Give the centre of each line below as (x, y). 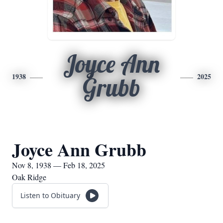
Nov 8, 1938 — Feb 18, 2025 (58, 165)
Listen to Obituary (50, 195)
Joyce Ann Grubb (79, 149)
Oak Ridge (29, 177)
